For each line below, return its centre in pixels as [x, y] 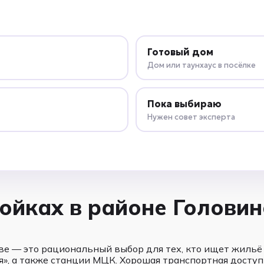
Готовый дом [180, 52]
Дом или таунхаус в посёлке [201, 65]
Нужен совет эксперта [191, 117]
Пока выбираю [184, 103]
